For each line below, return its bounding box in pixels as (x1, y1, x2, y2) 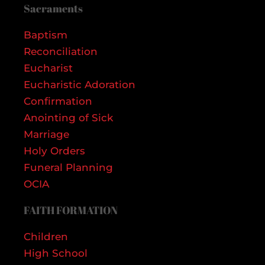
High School (24, 247, 88, 259)
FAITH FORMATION (24, 202, 118, 217)
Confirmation (24, 95, 92, 107)
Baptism (24, 28, 67, 41)
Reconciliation (24, 45, 98, 57)
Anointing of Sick (24, 111, 113, 124)
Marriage (24, 128, 69, 140)
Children (24, 230, 68, 243)
